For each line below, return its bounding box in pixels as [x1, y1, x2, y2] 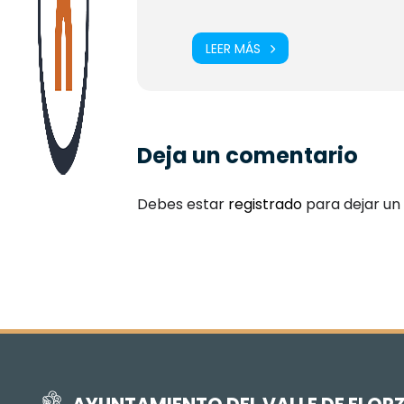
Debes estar [137, 194, 228, 215]
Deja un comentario [137, 141, 358, 170]
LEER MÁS [206, 39, 261, 58]
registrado [228, 194, 302, 215]
